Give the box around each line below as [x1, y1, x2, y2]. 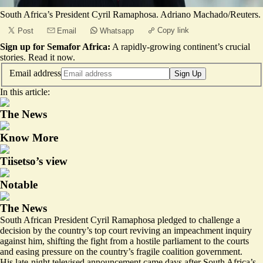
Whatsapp [100, 26, 134, 35]
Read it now [28, 52, 73, 62]
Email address [9, 68, 61, 78]
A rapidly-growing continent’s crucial [112, 42, 250, 52]
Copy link [157, 26, 189, 35]
